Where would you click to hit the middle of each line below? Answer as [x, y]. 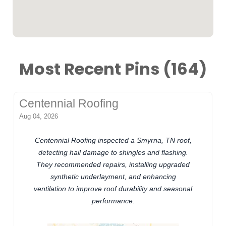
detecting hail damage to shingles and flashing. [113, 153]
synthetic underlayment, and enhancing [113, 177]
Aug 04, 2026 [39, 117]
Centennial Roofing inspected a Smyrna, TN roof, [113, 140]
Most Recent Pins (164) [113, 71]
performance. [113, 201]
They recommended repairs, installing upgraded [113, 165]
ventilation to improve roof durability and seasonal [113, 189]
